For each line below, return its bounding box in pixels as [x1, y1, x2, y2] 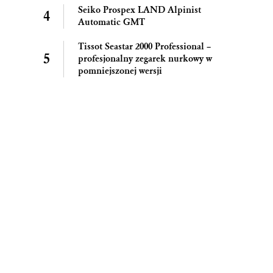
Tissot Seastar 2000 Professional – [78, 40, 211, 52]
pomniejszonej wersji [78, 65, 162, 77]
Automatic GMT [78, 16, 145, 28]
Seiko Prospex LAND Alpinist [78, 4, 201, 16]
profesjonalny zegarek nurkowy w [78, 52, 212, 65]
